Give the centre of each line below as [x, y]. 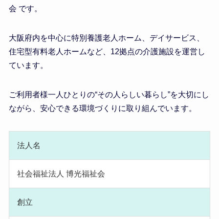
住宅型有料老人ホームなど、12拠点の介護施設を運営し [107, 52]
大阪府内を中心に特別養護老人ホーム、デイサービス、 [106, 38]
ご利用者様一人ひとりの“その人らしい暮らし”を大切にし [109, 95]
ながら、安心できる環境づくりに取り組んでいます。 [102, 109]
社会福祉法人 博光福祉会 [61, 174]
